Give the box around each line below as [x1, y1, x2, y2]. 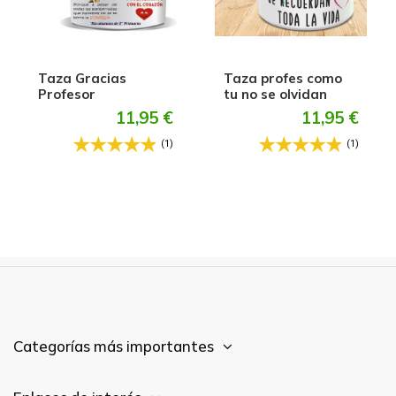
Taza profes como [223, 69, 342, 87]
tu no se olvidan [223, 85, 327, 103]
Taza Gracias [38, 69, 127, 87]
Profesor [38, 85, 96, 103]
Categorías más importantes [13, 336, 214, 355]
